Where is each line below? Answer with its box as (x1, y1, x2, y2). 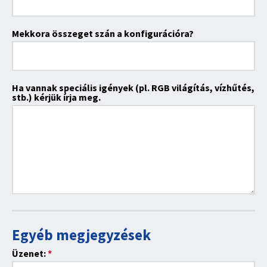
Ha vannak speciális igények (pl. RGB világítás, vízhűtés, (12, 82, 254, 94)
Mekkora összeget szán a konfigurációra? (12, 27, 194, 39)
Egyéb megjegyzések (12, 225, 151, 244)
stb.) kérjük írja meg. (12, 91, 101, 103)
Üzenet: (12, 247, 48, 259)
